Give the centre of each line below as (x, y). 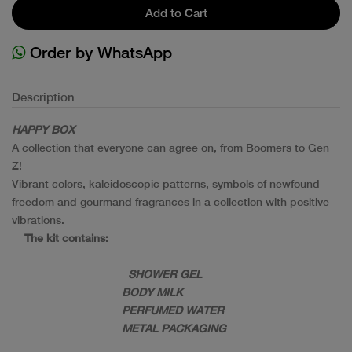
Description (43, 97)
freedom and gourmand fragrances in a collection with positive (170, 202)
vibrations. (38, 220)
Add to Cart (176, 13)
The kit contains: (60, 238)
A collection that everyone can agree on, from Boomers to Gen (170, 147)
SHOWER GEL (159, 274)
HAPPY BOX (43, 129)
